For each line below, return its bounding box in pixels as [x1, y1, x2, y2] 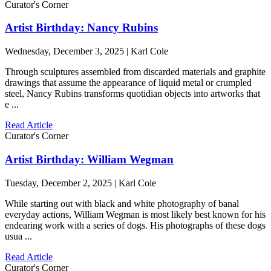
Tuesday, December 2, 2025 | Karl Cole [5, 177, 156, 188]
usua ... [5, 230, 32, 241]
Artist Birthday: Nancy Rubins [5, 21, 158, 34]
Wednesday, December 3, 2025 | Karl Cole [5, 46, 168, 57]
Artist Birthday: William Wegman [5, 152, 174, 166]
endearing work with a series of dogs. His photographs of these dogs [5, 220, 266, 230]
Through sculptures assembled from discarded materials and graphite [5, 67, 266, 77]
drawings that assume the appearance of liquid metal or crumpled [5, 77, 252, 88]
